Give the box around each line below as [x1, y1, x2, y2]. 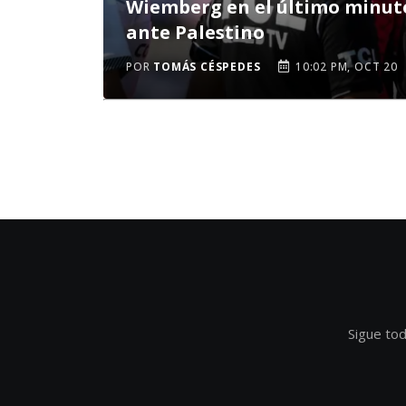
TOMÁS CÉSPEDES [153, 59, 261, 74]
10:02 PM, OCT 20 [292, 59, 398, 74]
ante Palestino [126, 20, 265, 44]
